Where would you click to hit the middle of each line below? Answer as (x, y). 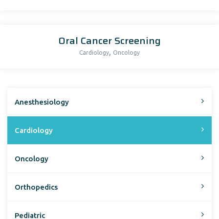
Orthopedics (36, 187)
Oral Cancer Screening (109, 41)
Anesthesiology (42, 102)
